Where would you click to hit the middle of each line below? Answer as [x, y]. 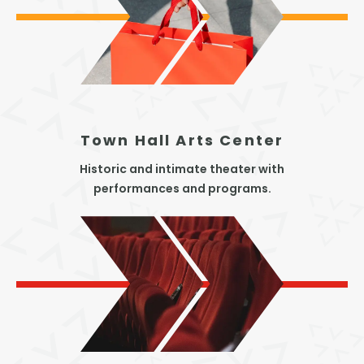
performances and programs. [182, 190]
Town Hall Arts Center [182, 142]
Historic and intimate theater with [182, 171]
